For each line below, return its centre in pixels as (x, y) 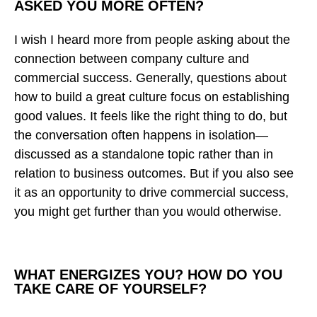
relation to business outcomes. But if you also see (154, 173)
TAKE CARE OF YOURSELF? (110, 288)
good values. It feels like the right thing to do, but (151, 116)
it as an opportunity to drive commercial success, (151, 192)
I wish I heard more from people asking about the (152, 39)
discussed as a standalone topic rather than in (144, 154)
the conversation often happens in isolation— (141, 135)
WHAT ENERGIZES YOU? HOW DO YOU (148, 274)
